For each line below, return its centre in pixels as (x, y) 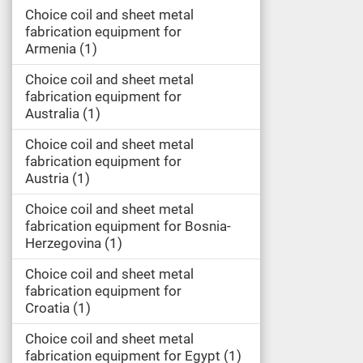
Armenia (51, 49)
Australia (52, 113)
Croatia (47, 308)
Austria (47, 178)
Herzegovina (63, 243)
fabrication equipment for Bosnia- (128, 226)
